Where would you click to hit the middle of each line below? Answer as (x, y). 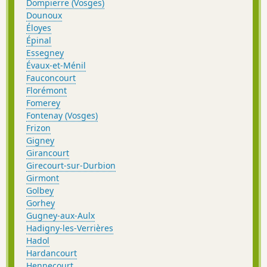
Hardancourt (52, 253)
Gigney (40, 140)
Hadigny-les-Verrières (70, 228)
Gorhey (41, 203)
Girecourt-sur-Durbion (71, 165)
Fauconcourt (51, 77)
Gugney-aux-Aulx (60, 215)
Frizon (38, 128)
